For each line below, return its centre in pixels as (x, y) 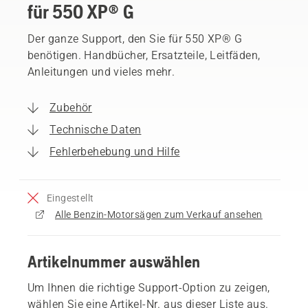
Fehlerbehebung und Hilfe (115, 151)
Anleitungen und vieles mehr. (101, 71)
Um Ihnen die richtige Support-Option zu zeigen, (149, 287)
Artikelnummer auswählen (114, 261)
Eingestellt (70, 198)
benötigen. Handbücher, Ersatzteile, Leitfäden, (144, 55)
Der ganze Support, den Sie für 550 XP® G (135, 38)
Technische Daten (96, 129)
